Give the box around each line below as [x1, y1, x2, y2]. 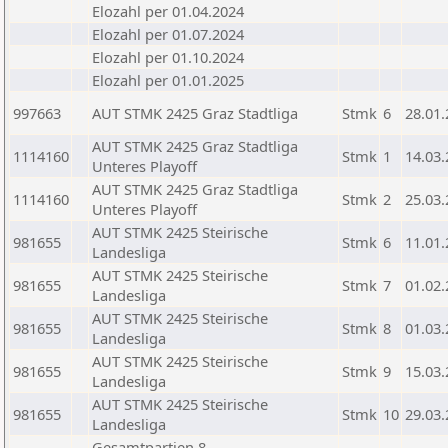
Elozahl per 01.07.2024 [92, 24, 244, 44]
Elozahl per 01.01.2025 [92, 70, 244, 90]
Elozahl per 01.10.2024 [92, 47, 244, 67]
